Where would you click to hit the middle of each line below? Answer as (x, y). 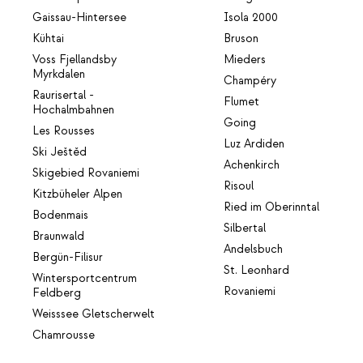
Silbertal (245, 229)
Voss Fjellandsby (75, 60)
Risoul (239, 187)
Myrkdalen (59, 75)
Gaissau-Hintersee (79, 18)
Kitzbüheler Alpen (77, 195)
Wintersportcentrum (85, 279)
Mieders (245, 60)
